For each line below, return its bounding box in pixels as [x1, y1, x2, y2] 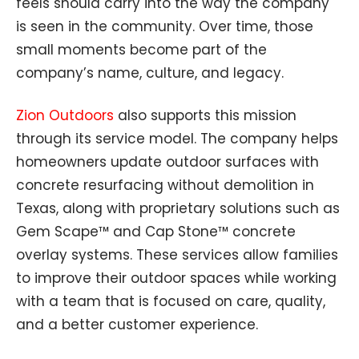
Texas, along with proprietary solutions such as [16, 198, 340, 218]
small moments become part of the [16, 39, 267, 59]
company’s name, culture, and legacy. [16, 63, 284, 83]
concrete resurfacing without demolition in [16, 175, 314, 195]
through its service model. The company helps [16, 128, 338, 148]
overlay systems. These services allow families [16, 244, 338, 264]
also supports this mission [114, 105, 296, 125]
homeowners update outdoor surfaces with [16, 151, 319, 171]
